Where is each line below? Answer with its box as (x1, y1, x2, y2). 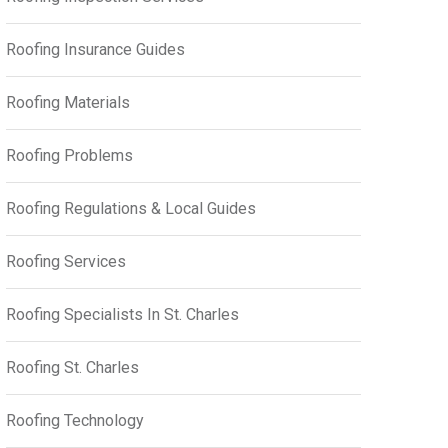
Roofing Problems (6, 146, 133, 165)
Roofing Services (6, 252, 126, 271)
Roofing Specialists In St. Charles (6, 305, 239, 324)
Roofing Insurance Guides (6, 40, 185, 59)
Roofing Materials (6, 93, 130, 112)
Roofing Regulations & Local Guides (6, 199, 256, 218)
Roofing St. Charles (6, 358, 139, 377)
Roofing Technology (6, 411, 144, 430)
